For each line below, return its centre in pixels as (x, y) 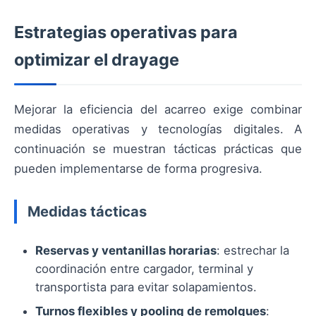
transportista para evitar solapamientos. (146, 287)
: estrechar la (253, 251)
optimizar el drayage (97, 60)
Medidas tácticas (87, 212)
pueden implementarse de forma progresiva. (138, 169)
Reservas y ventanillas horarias (126, 251)
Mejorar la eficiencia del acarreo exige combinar (158, 110)
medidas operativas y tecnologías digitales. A (158, 129)
